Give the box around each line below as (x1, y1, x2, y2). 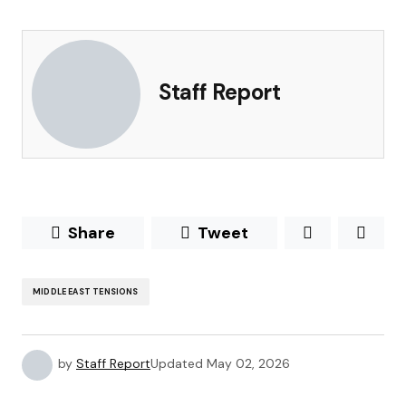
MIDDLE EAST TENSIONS (33, 285, 139, 297)
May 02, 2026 (207, 355, 290, 372)
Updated (150, 355, 203, 372)
